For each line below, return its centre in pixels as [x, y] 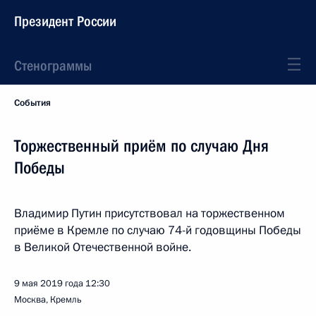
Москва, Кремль [48, 300]
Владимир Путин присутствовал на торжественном [150, 213]
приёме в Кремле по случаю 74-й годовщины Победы [158, 230]
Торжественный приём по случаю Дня [141, 146]
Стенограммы [53, 66]
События [32, 103]
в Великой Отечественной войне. [103, 247]
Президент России [65, 21]
